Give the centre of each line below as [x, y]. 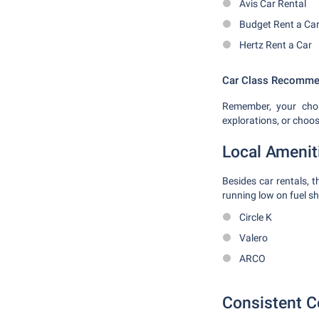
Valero [253, 238]
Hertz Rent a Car [276, 45]
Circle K [256, 217]
